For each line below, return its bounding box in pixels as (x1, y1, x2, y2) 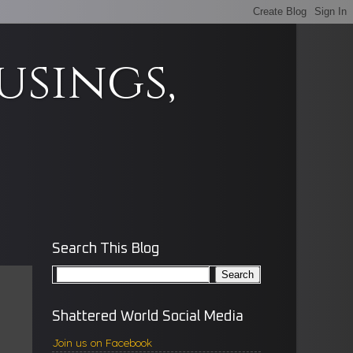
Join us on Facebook (52, 335, 152, 349)
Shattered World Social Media (52, 308, 243, 324)
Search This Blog (52, 240, 160, 256)
